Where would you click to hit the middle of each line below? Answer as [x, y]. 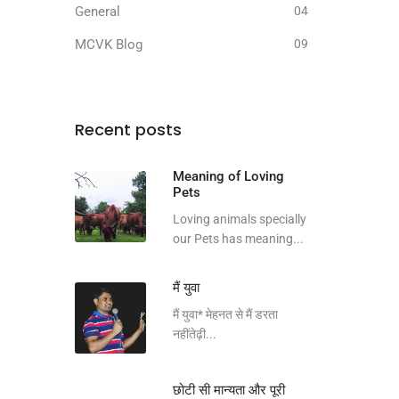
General [97, 12]
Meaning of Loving [228, 176]
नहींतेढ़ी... [194, 334]
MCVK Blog [108, 45]
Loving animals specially [239, 219]
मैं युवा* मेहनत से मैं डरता [225, 314]
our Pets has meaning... [238, 239]
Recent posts [128, 130]
